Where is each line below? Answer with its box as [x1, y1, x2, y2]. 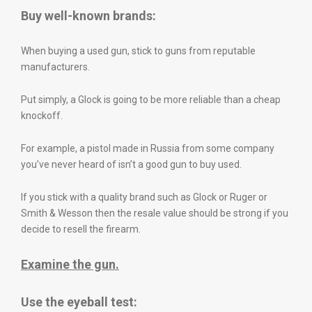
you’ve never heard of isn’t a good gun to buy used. [21, 159, 242, 170]
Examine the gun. [21, 257, 119, 272]
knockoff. [21, 110, 63, 121]
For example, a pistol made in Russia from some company [21, 143, 274, 154]
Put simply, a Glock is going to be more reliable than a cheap [21, 94, 281, 105]
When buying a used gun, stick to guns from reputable [21, 45, 256, 56]
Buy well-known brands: [21, 8, 156, 23]
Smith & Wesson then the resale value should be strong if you [21, 208, 288, 219]
